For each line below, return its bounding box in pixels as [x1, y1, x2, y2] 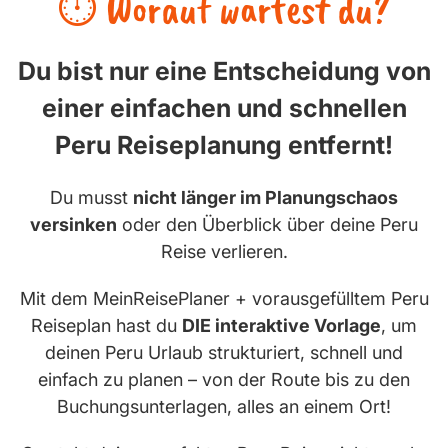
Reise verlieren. [160, 241, 288, 263]
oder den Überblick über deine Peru [117, 214, 418, 236]
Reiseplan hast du [31, 315, 182, 337]
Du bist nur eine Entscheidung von [17, 56, 431, 87]
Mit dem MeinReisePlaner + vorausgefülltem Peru [19, 288, 429, 310]
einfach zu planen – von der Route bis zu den [38, 369, 410, 391]
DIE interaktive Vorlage [182, 315, 381, 337]
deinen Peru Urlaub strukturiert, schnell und [45, 342, 403, 364]
